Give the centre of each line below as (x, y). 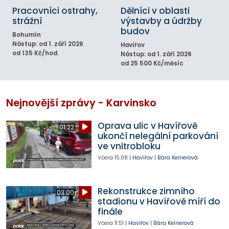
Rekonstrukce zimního (146, 191)
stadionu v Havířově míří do (159, 201)
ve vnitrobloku (129, 146)
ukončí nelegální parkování (158, 136)
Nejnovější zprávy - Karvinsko (81, 103)
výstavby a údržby (161, 21)
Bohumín (27, 35)
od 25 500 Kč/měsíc (152, 64)
